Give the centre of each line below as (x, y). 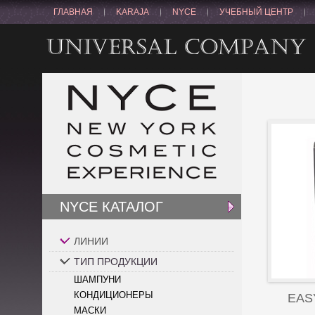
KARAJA (133, 12)
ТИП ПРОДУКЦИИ (116, 262)
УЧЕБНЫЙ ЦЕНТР (256, 12)
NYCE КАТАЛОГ (111, 207)
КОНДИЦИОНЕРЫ (114, 295)
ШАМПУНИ (97, 279)
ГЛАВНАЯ (73, 12)
